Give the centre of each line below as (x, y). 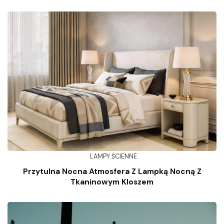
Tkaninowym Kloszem (112, 182)
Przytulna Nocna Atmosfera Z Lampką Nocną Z (112, 171)
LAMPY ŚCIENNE (113, 156)
